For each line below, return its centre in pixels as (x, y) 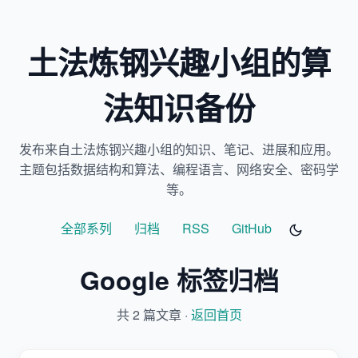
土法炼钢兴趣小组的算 (179, 62)
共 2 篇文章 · (153, 314)
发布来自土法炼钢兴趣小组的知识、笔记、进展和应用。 (179, 149)
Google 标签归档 (179, 279)
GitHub (252, 228)
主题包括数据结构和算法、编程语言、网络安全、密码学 (179, 169)
